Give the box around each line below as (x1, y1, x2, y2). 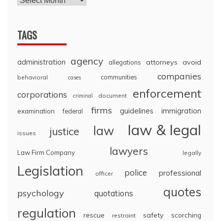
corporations (17, 89, 67, 100)
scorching (171, 210, 201, 219)
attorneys (146, 57, 178, 67)
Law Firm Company (17, 148, 75, 156)
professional (159, 168, 202, 178)
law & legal (128, 120, 201, 139)
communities (101, 73, 138, 81)
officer (95, 169, 113, 177)
